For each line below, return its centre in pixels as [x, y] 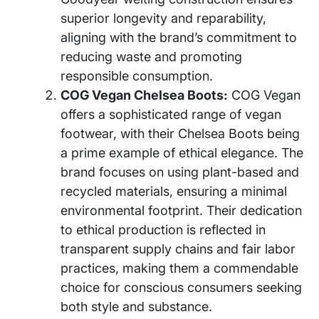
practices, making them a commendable [179, 268]
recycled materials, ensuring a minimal [174, 191]
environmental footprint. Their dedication [181, 210]
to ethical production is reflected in [163, 229]
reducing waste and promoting [151, 56]
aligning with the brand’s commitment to [179, 37]
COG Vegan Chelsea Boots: [144, 95]
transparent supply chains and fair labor [178, 249]
